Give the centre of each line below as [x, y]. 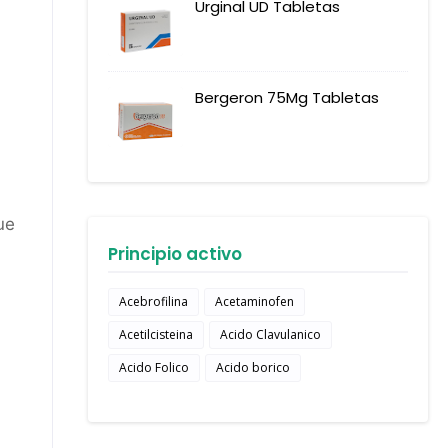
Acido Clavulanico [270, 334]
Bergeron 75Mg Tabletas [287, 97]
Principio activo [175, 254]
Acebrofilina [153, 301]
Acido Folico [154, 367]
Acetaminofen [254, 301]
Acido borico [253, 367]
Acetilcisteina [156, 334]
